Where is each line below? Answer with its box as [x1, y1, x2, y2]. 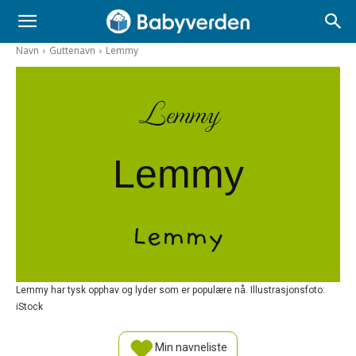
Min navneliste [153, 341, 227, 354]
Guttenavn [49, 44, 95, 57]
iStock [16, 300, 43, 312]
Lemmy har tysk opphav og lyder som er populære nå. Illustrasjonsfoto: [16, 284, 325, 296]
